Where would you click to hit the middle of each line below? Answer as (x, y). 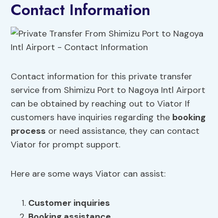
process (28, 131)
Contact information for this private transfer (102, 77)
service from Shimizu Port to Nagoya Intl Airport (108, 90)
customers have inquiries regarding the (92, 118)
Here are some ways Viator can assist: (88, 174)
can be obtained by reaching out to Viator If (100, 104)
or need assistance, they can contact (123, 131)
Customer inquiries (69, 203)
